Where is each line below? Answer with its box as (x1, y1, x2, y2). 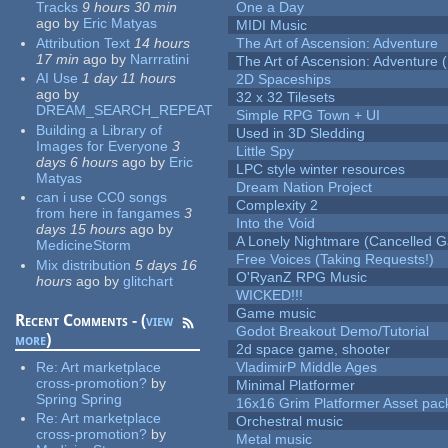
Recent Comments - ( (15, 310, 147, 330)
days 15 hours (36, 221, 127, 238)
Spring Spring (36, 390, 123, 407)
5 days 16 (135, 256, 198, 273)
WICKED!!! (236, 287, 304, 304)
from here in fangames (36, 205, 181, 222)
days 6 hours (36, 153, 119, 170)
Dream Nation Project (236, 179, 373, 196)
